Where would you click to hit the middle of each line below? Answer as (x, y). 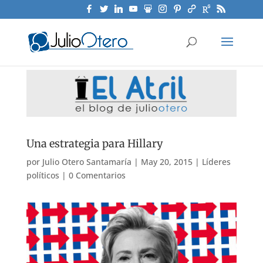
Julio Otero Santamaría (87, 162)
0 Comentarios (97, 176)
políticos (43, 176)
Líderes (216, 162)
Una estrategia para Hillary (94, 144)
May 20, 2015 (166, 162)
